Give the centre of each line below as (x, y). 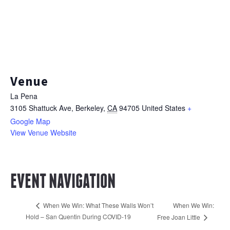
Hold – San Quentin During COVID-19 (78, 217)
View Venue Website (43, 132)
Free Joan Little (180, 217)
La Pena (24, 96)
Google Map (30, 121)
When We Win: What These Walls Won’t (98, 205)
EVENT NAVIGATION (63, 181)
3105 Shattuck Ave (41, 108)
